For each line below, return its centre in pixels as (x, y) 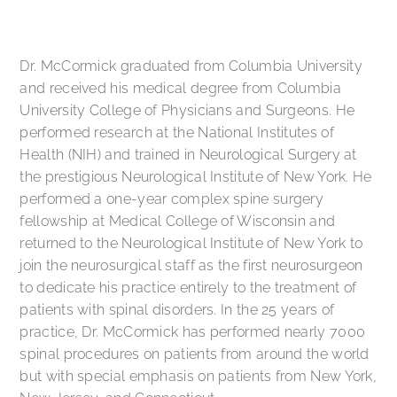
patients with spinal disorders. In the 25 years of (177, 310)
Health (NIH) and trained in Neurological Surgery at (188, 155)
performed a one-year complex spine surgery (172, 199)
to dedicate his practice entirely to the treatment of (188, 288)
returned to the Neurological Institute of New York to (191, 243)
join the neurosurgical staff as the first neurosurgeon (191, 265)
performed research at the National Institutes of (177, 132)
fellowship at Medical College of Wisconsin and (178, 221)
